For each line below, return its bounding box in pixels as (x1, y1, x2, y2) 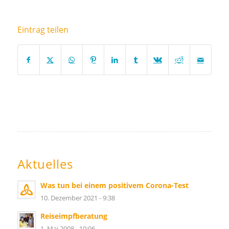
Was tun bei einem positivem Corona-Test (40, 180, 189, 190)
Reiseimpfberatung (40, 211, 107, 221)
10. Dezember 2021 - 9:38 (40, 193, 115, 202)
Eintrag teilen (17, 24, 68, 35)
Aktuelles (17, 155, 73, 172)
